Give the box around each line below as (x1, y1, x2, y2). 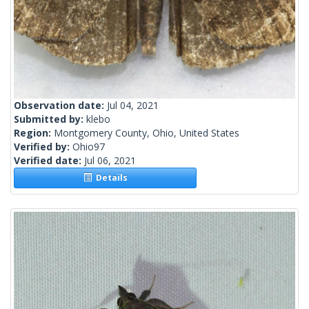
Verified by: (14, 140, 72, 154)
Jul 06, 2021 (84, 154, 136, 168)
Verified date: (14, 154, 84, 168)
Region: (14, 126, 54, 140)
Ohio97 (72, 140, 105, 154)
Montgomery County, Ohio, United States (54, 126, 239, 140)
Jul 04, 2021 (107, 99, 159, 112)
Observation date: (14, 99, 107, 112)
